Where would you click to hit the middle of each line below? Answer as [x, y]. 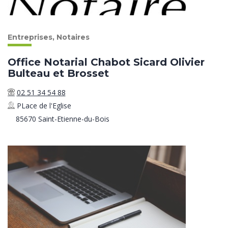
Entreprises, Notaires [49, 37]
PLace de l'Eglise [44, 106]
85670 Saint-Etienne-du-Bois [62, 119]
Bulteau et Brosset [58, 74]
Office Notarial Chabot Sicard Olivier [106, 62]
